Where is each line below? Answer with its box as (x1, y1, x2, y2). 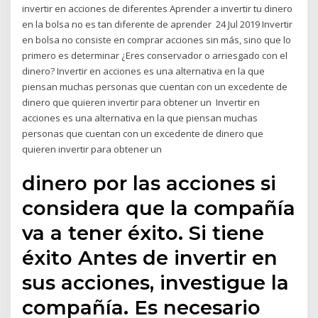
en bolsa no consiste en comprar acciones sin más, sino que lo (22, 33, 292, 46)
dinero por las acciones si (22, 171, 277, 196)
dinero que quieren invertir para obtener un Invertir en (22, 95, 261, 109)
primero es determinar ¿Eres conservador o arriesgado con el (22, 48, 288, 62)
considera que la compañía (22, 196, 296, 221)
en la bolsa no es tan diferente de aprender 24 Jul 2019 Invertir (22, 17, 293, 31)
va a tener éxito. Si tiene (22, 221, 265, 246)
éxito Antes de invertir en (22, 246, 278, 270)
